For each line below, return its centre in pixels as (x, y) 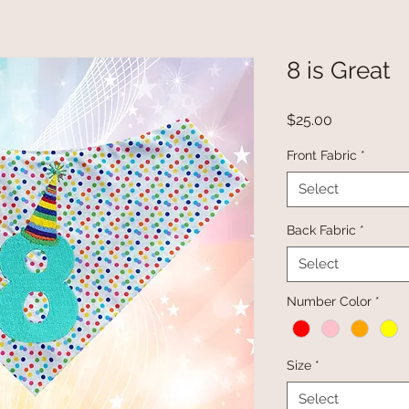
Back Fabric (321, 231)
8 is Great (339, 71)
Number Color (329, 302)
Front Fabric (322, 156)
